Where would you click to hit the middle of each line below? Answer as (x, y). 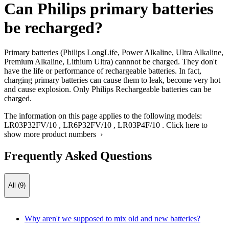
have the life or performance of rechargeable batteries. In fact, (103, 71)
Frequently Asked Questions (78, 156)
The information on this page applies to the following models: (103, 116)
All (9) (17, 186)
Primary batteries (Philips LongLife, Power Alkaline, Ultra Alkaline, (114, 53)
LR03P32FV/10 (30, 125)
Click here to (187, 125)
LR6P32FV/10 (87, 125)
